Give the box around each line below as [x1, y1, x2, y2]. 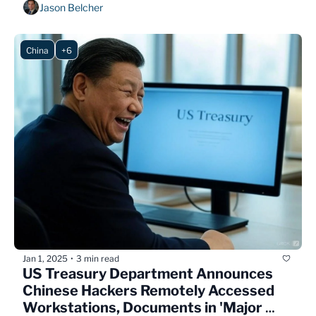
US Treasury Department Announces [23, 265, 273, 283]
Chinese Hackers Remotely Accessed [23, 282, 274, 300]
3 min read [76, 253, 119, 264]
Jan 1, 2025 [23, 253, 68, 264]
